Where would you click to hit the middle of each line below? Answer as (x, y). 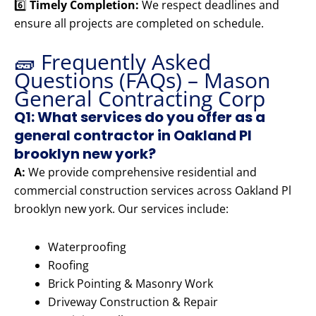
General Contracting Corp (140, 99)
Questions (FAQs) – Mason (142, 80)
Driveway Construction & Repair (133, 302)
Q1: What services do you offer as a (140, 117)
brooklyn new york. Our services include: (121, 209)
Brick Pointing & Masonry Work (130, 284)
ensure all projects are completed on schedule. (139, 24)
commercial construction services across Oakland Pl (153, 191)
